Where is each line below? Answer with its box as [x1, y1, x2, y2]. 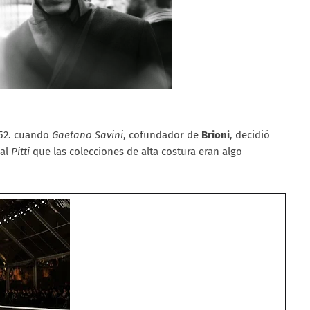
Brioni [201, 128, 230, 141]
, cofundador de [123, 128, 201, 141]
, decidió [230, 128, 270, 141]
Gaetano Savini [52, 128, 123, 141]
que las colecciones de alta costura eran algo [33, 145, 242, 158]
